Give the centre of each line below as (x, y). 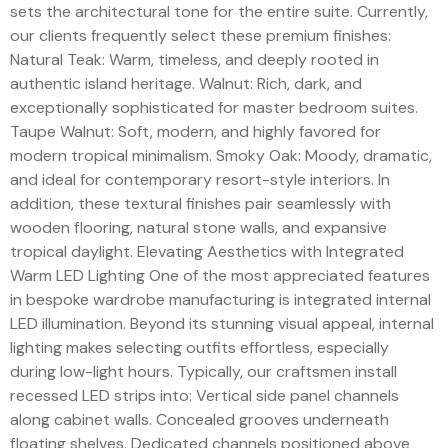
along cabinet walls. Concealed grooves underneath (199, 420)
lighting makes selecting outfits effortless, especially (199, 348)
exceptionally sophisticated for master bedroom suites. (214, 108)
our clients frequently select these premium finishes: (200, 36)
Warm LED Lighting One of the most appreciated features (220, 276)
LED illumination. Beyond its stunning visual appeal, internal (222, 324)
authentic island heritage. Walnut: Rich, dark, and (186, 84)
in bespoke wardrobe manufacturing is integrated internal (220, 300)
